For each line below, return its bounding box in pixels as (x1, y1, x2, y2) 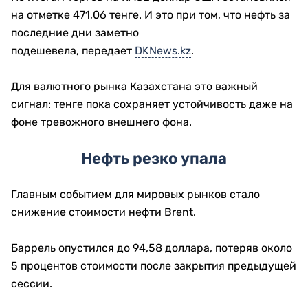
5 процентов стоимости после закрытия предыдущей (11, 259, 296, 272)
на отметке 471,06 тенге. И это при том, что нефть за (11, 8, 290, 21)
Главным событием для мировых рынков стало (11, 188, 260, 201)
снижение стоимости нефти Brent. (11, 206, 196, 219)
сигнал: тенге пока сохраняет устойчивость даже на (11, 98, 293, 111)
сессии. (11, 277, 52, 290)
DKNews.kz (135, 44, 191, 57)
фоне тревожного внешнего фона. (11, 115, 192, 129)
